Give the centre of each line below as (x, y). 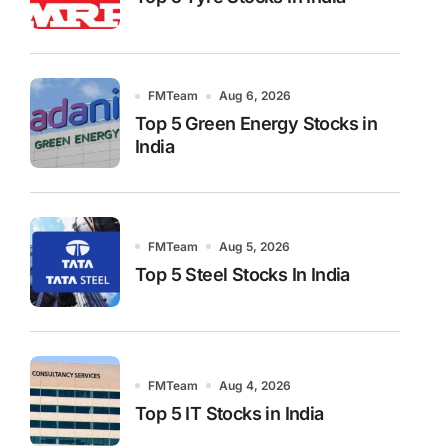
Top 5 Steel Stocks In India (242, 274)
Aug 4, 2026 (255, 385)
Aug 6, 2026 (255, 95)
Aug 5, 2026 (254, 246)
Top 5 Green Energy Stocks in (256, 123)
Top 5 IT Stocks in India (229, 413)
